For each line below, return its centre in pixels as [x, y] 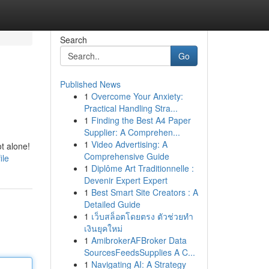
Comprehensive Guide [126, 156]
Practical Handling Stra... [131, 108]
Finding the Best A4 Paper [141, 120]
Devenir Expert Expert [125, 180]
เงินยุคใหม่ [103, 228]
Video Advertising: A [129, 144]
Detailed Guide [112, 204]
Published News [90, 84]
